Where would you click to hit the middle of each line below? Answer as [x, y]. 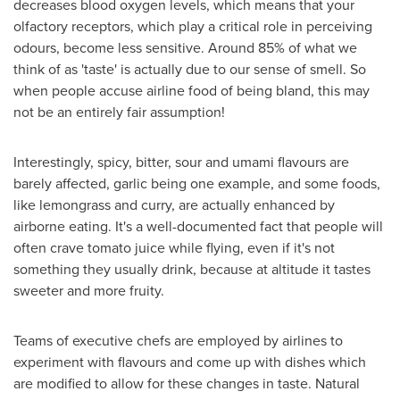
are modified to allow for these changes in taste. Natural [187, 383]
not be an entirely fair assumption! [119, 112]
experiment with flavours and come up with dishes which [190, 362]
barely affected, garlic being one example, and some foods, [197, 183]
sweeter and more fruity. [89, 290]
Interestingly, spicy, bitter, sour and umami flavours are [181, 162]
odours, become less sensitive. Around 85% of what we [185, 47]
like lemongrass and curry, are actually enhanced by [174, 204]
